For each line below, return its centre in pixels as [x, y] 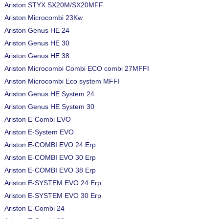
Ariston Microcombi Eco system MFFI [62, 81]
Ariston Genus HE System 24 [49, 94]
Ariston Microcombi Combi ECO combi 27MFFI [77, 68]
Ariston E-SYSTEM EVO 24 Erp [53, 183]
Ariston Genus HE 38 [37, 56]
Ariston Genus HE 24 [37, 30]
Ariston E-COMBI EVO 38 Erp [50, 170]
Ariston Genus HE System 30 [49, 107]
